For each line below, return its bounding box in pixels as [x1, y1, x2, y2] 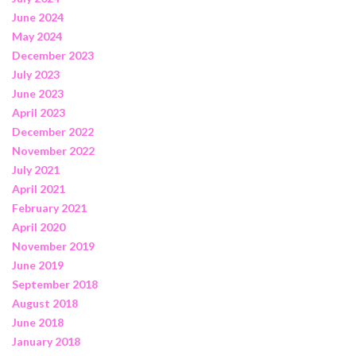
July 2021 [12, 162, 60, 176]
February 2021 [12, 200, 87, 215]
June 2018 [12, 315, 64, 329]
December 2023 [12, 48, 94, 62]
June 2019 [12, 257, 64, 272]
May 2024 [12, 29, 62, 43]
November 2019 [12, 238, 95, 253]
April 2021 [12, 181, 65, 195]
